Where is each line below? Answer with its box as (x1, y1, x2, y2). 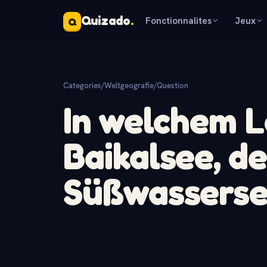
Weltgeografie (104, 80, 154, 91)
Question (157, 80, 188, 91)
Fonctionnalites (145, 14, 212, 27)
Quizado (81, 13, 131, 28)
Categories (63, 80, 101, 91)
